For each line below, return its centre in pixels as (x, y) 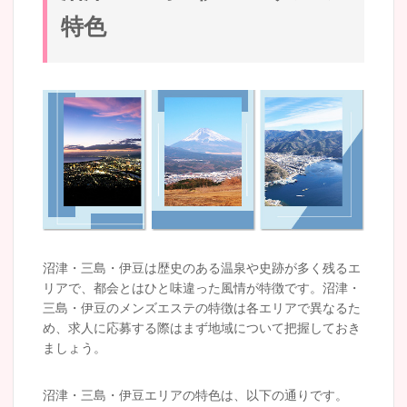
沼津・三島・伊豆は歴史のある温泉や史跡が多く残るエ (202, 268)
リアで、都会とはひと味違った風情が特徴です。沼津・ (202, 288)
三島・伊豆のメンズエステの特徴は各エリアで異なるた (202, 308)
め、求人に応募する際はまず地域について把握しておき (202, 328)
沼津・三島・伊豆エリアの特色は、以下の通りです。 (195, 395)
